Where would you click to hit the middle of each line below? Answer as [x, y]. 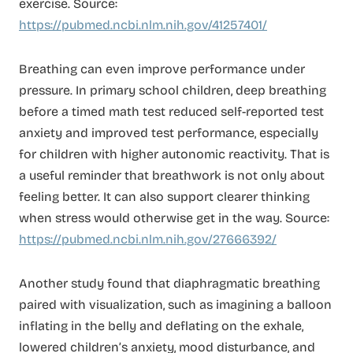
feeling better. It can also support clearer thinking [164, 197]
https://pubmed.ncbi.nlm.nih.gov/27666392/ [148, 240]
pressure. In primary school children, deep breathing [173, 91]
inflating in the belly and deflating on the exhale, [161, 325]
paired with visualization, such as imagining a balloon [175, 304]
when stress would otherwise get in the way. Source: [174, 218]
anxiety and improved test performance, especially [169, 133]
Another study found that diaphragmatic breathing [169, 283]
